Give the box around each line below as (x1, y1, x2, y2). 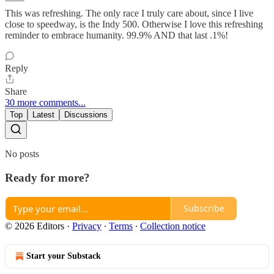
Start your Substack (26, 251, 101, 261)
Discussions (64, 110, 108, 120)
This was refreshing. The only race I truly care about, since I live (5, 8, 253, 19)
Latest (32, 110, 54, 120)
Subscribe (183, 202, 224, 214)
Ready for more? (5, 171, 90, 184)
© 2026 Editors (5, 220, 64, 231)
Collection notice (140, 220, 206, 231)
